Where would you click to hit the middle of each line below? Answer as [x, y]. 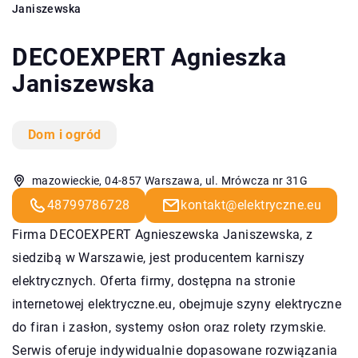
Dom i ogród [65, 134]
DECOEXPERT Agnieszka [149, 57]
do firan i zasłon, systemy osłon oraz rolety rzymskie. [169, 327]
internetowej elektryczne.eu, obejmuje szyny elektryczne [177, 304]
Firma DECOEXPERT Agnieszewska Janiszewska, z [163, 234]
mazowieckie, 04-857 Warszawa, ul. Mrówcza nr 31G [170, 180]
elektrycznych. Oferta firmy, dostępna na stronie [154, 280]
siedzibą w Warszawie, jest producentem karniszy [159, 257]
